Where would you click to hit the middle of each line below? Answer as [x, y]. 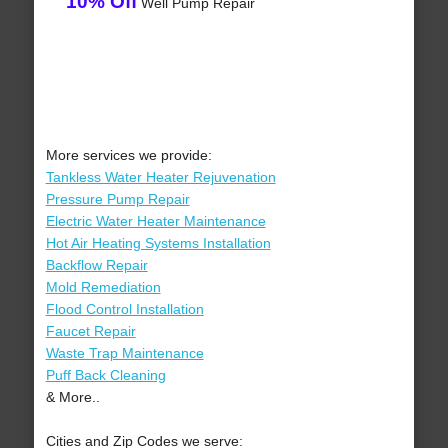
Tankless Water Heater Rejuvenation [160, 177]
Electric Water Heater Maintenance [155, 221]
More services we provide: [128, 155]
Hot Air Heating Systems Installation [158, 243]
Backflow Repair [96, 265]
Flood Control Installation [124, 309]
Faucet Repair [90, 331]
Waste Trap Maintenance [124, 353]
